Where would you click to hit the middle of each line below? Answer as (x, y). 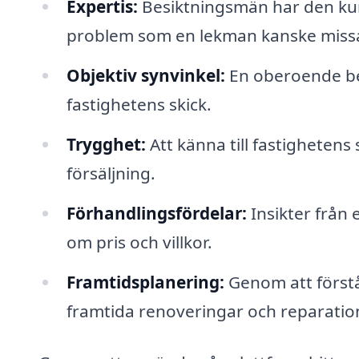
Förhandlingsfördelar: (156, 213)
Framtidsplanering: (145, 282)
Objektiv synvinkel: (145, 76)
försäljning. (111, 173)
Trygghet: (106, 145)
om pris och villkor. (139, 242)
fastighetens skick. (139, 105)
